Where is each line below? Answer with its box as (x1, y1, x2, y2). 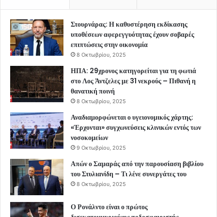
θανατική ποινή (71, 86, 115, 96)
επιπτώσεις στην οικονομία (71, 39, 148, 49)
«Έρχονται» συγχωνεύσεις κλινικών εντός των (71, 122, 201, 132)
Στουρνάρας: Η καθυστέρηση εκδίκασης (71, 19, 187, 29)
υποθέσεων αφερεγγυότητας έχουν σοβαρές (71, 29, 194, 39)
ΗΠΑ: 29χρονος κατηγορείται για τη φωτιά (71, 65, 196, 76)
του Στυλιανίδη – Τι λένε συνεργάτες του (71, 169, 186, 179)
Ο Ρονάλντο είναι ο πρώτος (71, 201, 148, 212)
